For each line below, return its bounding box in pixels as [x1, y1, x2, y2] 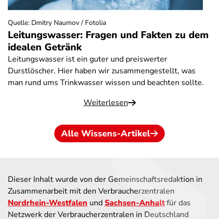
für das [165, 197, 191, 208]
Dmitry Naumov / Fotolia [31, 18, 106, 27]
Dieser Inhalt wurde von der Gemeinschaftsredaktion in [8, 174, 202, 185]
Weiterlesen [83, 97, 128, 108]
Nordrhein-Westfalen [8, 197, 88, 208]
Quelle [8, 18, 28, 27]
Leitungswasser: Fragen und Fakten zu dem [8, 28, 209, 42]
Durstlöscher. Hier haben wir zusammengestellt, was [8, 66, 196, 76]
